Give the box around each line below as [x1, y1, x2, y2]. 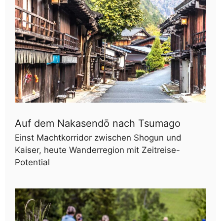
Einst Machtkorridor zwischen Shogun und [15, 133, 182, 143]
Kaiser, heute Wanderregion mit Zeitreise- [15, 145, 180, 155]
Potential [15, 157, 50, 168]
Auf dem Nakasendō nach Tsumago [15, 117, 181, 130]
